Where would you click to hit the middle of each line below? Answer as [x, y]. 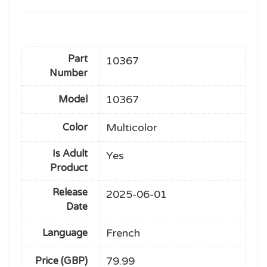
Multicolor [131, 127]
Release [70, 192]
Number [69, 73]
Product [69, 168]
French [123, 233]
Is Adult [70, 153]
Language [65, 233]
